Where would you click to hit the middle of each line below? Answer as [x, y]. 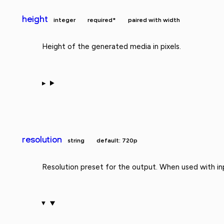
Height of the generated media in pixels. [111, 47]
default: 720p [117, 140]
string [76, 140]
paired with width [154, 20]
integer [65, 20]
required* [102, 20]
